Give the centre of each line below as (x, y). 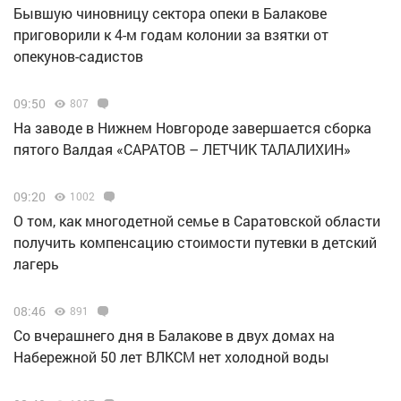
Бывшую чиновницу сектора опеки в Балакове (170, 13)
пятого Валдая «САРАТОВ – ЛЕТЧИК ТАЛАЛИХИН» (182, 149)
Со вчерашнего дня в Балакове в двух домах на (174, 336)
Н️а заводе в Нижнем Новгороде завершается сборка (192, 128)
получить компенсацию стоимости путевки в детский (195, 243)
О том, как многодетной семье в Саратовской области (197, 221)
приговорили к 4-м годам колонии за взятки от (171, 35)
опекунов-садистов (78, 56)
